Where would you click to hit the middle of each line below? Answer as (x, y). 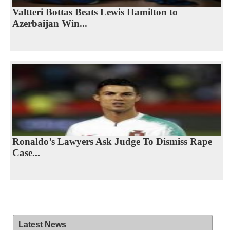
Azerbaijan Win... (50, 23)
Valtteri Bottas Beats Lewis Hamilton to (95, 12)
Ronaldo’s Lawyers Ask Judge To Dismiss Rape (112, 141)
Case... (26, 152)
